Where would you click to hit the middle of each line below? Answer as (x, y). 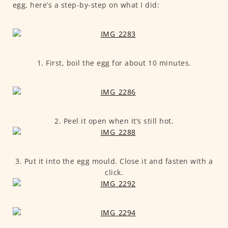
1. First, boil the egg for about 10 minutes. (114, 63)
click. (114, 173)
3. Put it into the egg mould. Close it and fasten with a (114, 161)
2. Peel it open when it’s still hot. (114, 121)
